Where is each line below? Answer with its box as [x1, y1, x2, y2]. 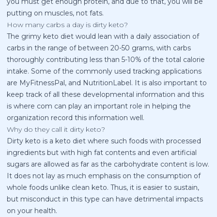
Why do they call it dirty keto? [7, 125, 105, 134]
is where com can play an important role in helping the [7, 102, 191, 111]
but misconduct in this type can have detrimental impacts [7, 195, 203, 204]
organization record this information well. [7, 113, 144, 123]
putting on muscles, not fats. [7, 9, 104, 18]
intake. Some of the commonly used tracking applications [7, 67, 201, 76]
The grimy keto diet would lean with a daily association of [7, 32, 199, 41]
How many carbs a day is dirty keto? [7, 20, 128, 30]
